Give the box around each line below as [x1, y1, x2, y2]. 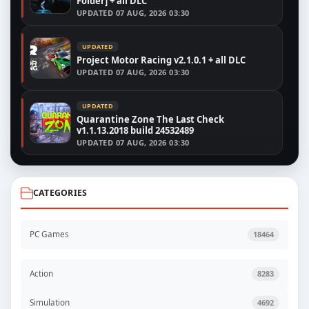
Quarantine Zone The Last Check [77, 112, 224, 126]
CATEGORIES [33, 186, 88, 199]
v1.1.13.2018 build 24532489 [77, 123, 194, 137]
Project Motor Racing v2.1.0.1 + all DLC [77, 53, 246, 66]
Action [30, 268, 53, 279]
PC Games [30, 228, 69, 240]
